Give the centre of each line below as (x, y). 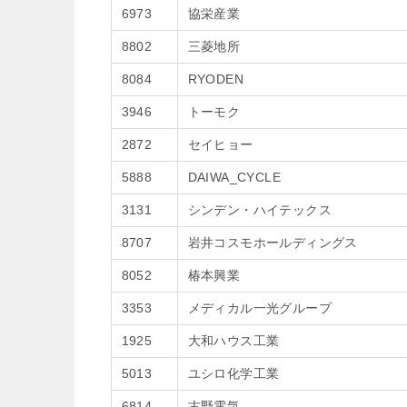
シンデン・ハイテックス (259, 210)
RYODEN (215, 79)
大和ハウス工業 (233, 341)
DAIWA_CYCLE (234, 177)
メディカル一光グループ (259, 308)
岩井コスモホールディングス (273, 243)
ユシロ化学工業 (233, 373)
